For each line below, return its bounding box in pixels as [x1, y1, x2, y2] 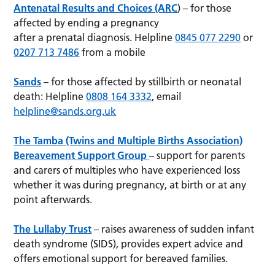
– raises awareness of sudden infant [91, 223, 255, 236]
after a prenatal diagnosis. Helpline [14, 31, 176, 44]
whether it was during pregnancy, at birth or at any [14, 179, 247, 192]
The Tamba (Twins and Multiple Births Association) [14, 134, 243, 147]
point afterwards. [14, 193, 93, 206]
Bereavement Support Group [14, 149, 147, 162]
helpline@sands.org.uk [14, 105, 117, 118]
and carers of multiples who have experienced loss [14, 164, 241, 177]
